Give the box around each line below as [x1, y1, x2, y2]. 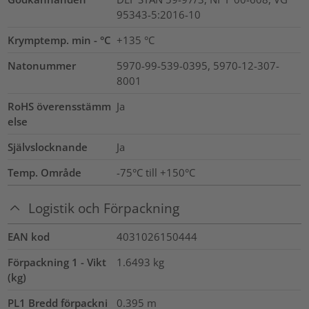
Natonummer [8, 58, 77, 72]
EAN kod [8, 230, 50, 244]
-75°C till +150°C [116, 165, 195, 179]
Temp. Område [8, 165, 82, 179]
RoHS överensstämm [8, 99, 112, 113]
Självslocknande [8, 139, 88, 154]
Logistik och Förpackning [28, 199, 180, 217]
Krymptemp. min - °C [8, 32, 112, 47]
